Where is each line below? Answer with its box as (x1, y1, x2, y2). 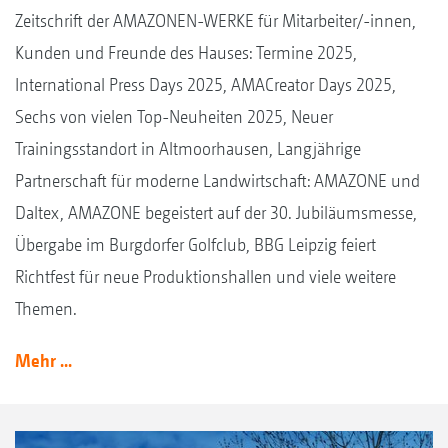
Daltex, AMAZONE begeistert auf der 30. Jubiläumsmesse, (15, 202, 417, 224)
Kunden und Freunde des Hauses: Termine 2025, (15, 42, 357, 64)
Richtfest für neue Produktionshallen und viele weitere (15, 266, 396, 288)
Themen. (15, 298, 77, 320)
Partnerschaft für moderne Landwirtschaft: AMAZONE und (15, 170, 420, 192)
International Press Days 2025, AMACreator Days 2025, (15, 74, 396, 96)
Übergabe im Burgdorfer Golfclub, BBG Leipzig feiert (15, 234, 376, 256)
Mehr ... (15, 350, 72, 372)
